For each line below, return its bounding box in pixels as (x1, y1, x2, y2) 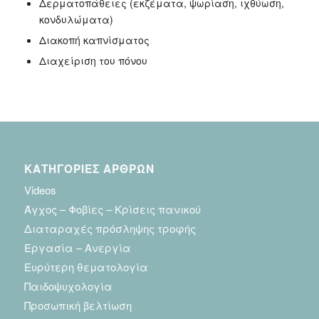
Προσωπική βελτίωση (23, 298, 132, 313)
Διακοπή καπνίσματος (38, 33, 150, 48)
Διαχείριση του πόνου (38, 53, 147, 68)
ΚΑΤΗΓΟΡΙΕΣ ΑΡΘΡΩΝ (23, 161, 155, 177)
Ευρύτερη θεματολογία (23, 259, 148, 275)
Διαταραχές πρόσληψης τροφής (23, 221, 196, 236)
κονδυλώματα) (38, 12, 113, 27)
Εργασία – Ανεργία (23, 240, 131, 256)
